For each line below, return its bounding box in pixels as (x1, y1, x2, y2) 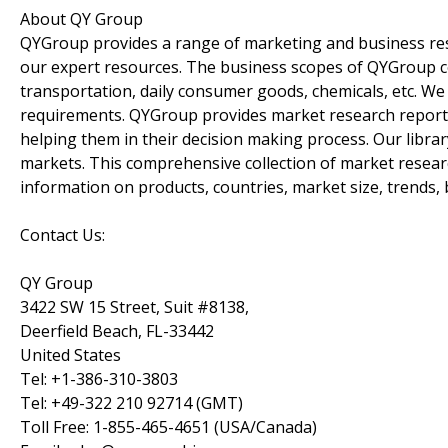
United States (20, 343, 121, 366)
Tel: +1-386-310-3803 (20, 367, 178, 390)
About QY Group (20, 7, 143, 30)
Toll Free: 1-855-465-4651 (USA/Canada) (20, 415, 317, 438)
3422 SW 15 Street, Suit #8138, (20, 295, 249, 318)
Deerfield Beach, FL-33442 (20, 319, 214, 342)
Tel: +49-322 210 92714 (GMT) (20, 391, 243, 414)
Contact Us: (20, 223, 105, 246)
